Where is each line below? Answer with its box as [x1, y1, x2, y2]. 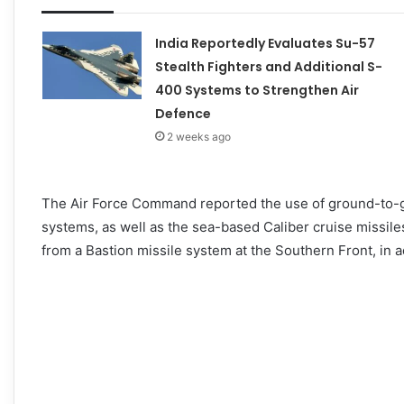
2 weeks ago [166, 129, 231, 143]
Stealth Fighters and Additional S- [154, 57, 382, 76]
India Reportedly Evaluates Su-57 [154, 33, 375, 52]
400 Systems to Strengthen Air [154, 80, 359, 99]
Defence [154, 104, 211, 123]
